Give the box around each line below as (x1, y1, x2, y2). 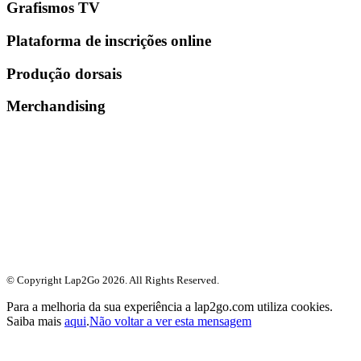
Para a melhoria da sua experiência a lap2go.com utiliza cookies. (6, 300, 333, 314)
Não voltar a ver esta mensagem (89, 314, 251, 329)
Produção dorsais (6, 64, 122, 82)
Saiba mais (6, 314, 64, 329)
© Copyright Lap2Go (6, 274, 102, 287)
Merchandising (6, 98, 106, 115)
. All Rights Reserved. (125, 274, 219, 287)
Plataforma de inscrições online (6, 31, 211, 49)
